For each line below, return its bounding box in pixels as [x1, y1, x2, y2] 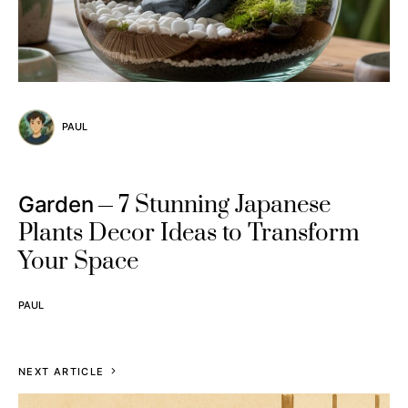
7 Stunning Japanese [118, 189, 331, 220]
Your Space [18, 246, 138, 277]
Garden [18, 190, 94, 218]
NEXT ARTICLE [18, 364, 105, 378]
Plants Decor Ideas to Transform [18, 218, 360, 249]
